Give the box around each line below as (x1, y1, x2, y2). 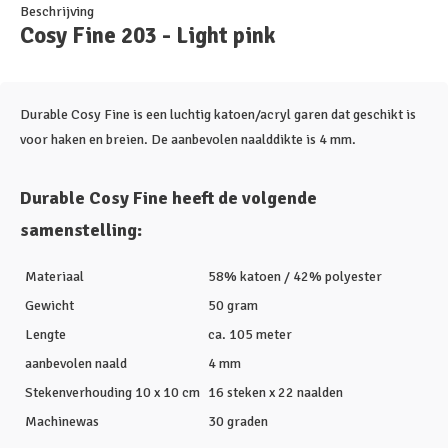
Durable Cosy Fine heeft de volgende (20, 187, 317, 209)
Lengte (25, 326, 66, 343)
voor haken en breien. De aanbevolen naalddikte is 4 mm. (20, 131, 356, 148)
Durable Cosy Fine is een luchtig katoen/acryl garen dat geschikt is (20, 106, 416, 123)
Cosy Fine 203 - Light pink (20, 22, 276, 50)
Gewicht (25, 297, 74, 314)
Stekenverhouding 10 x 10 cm (25, 384, 200, 401)
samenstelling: (20, 219, 142, 241)
